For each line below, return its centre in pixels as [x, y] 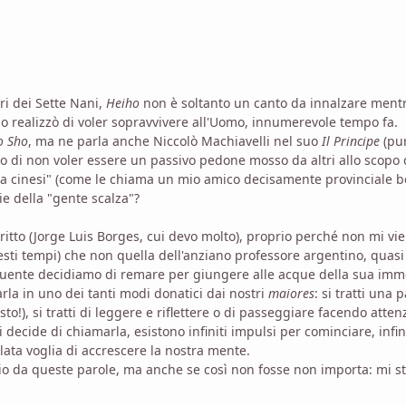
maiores [291, 293]
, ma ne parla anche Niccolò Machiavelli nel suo [175, 140]
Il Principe [351, 140]
